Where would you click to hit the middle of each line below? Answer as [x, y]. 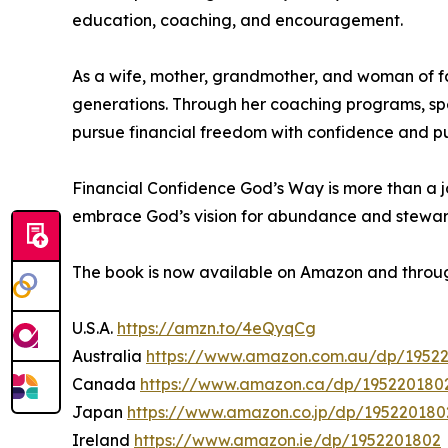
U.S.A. [94, 328]
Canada [106, 384]
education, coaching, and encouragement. [237, 20]
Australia [109, 356]
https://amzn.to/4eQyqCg [216, 328]
